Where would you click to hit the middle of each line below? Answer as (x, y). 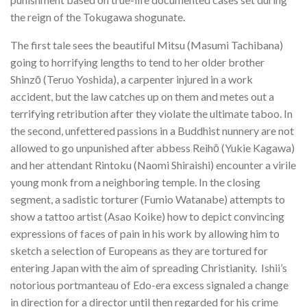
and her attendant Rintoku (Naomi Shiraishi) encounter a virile (153, 165)
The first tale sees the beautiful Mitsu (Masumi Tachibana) (147, 45)
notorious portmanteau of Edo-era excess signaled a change (149, 285)
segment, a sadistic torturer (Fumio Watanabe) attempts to (148, 199)
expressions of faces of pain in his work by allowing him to (145, 234)
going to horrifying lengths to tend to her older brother (137, 62)
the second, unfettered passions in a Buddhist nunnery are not (152, 131)
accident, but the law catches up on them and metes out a (142, 97)
